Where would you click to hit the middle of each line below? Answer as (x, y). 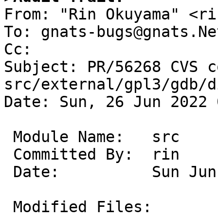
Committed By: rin (9, 154)
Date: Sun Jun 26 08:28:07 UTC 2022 (9, 172)
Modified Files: (9, 207)
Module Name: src (9, 137)
